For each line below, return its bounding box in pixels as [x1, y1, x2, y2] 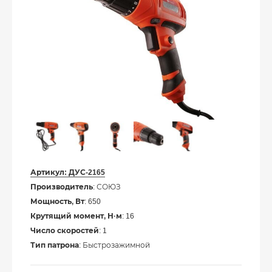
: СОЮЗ [93, 183, 121, 192]
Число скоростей [30, 226, 99, 236]
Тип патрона [30, 241, 79, 250]
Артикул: [30, 168, 69, 177]
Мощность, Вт [30, 197, 84, 206]
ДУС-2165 [69, 168, 105, 177]
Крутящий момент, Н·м [30, 212, 122, 221]
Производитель [30, 183, 93, 192]
